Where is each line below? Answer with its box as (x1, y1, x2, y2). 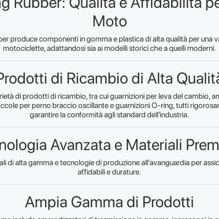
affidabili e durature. (78, 167, 141, 177)
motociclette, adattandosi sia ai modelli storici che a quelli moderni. (3, 44, 216, 53)
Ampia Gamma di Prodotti (25, 193, 194, 212)
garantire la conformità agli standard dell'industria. (30, 110, 189, 120)
